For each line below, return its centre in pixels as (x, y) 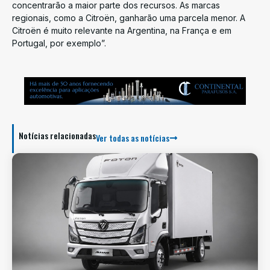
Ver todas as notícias (133, 137)
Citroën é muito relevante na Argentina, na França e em (122, 30)
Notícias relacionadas (57, 135)
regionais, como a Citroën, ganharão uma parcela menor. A (129, 17)
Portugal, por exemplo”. (59, 43)
